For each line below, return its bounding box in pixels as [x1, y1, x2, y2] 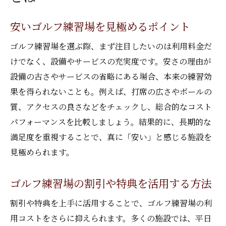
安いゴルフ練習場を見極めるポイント [10, 18, 190, 34]
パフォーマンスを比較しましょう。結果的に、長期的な [10, 116, 211, 128]
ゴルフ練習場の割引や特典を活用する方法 [10, 175, 211, 191]
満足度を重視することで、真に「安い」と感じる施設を [10, 131, 212, 143]
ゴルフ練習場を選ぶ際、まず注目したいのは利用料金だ [10, 40, 212, 52]
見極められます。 [10, 146, 74, 158]
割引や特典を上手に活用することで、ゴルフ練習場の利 [10, 197, 212, 209]
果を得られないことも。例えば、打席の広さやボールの [10, 86, 212, 97]
